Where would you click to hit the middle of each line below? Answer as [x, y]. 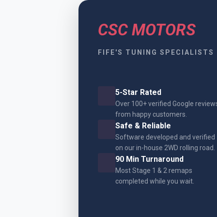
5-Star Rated [138, 92]
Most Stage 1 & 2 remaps [154, 170]
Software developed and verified [165, 137]
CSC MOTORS [147, 30]
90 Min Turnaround [149, 159]
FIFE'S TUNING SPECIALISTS [156, 52]
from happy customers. [151, 114]
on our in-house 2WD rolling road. [165, 147]
